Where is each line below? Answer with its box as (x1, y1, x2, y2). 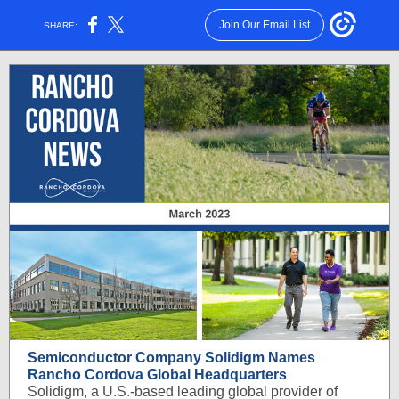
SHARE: (38, 20, 84, 30)
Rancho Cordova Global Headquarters (28, 367, 287, 382)
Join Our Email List (218, 19, 310, 31)
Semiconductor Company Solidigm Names (28, 350, 315, 365)
